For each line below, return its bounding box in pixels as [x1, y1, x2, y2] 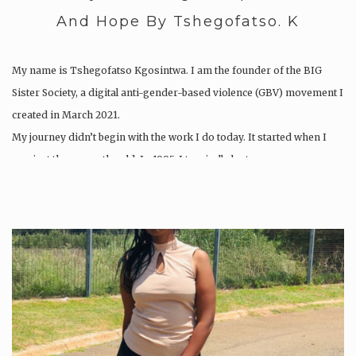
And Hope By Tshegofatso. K [56, 13, 300, 31]
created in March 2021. [12, 109, 120, 122]
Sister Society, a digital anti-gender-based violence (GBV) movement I [12, 87, 343, 99]
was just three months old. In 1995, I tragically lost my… [12, 153, 273, 166]
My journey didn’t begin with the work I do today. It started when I [12, 131, 327, 144]
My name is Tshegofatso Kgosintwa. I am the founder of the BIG [12, 64, 322, 77]
